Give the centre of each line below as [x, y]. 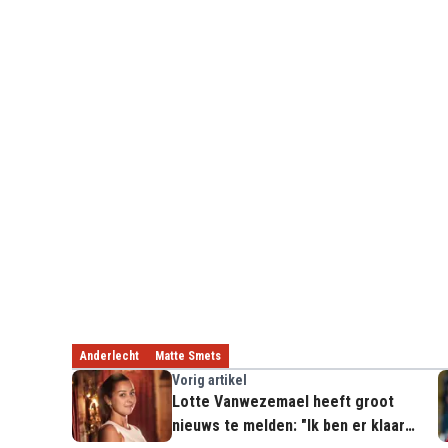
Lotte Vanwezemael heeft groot [283, 401]
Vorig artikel [209, 379]
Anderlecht [109, 355]
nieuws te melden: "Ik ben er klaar [288, 425]
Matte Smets [188, 355]
